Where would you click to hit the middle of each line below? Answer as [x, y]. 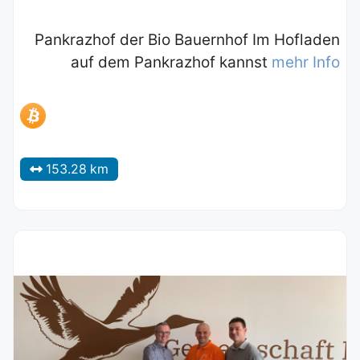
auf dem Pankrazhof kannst [171, 63]
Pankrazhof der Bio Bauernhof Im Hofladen [187, 40]
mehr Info [306, 63]
